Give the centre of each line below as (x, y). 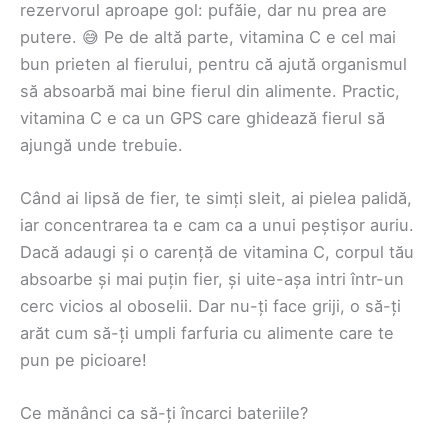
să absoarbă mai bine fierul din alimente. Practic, (210, 90)
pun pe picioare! (83, 359)
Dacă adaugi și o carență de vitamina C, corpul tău (217, 251)
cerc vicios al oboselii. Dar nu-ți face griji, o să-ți (210, 305)
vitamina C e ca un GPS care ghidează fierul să (202, 117)
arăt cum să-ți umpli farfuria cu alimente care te (207, 332)
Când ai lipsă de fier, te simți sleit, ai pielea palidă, (216, 197)
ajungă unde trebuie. (101, 144)
